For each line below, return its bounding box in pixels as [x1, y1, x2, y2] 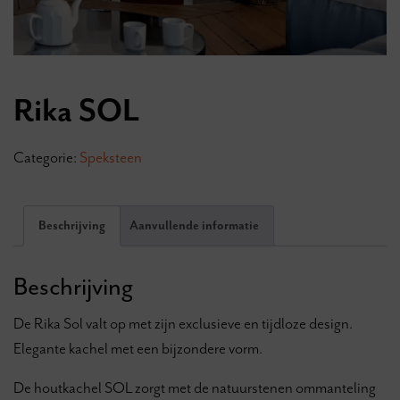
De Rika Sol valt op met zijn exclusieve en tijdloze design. [13, 312, 353, 333]
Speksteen [79, 146, 142, 167]
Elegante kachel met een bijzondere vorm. [13, 337, 262, 358]
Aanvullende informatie [129, 217, 259, 233]
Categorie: [13, 146, 79, 167]
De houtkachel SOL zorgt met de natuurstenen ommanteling [13, 377, 376, 397]
